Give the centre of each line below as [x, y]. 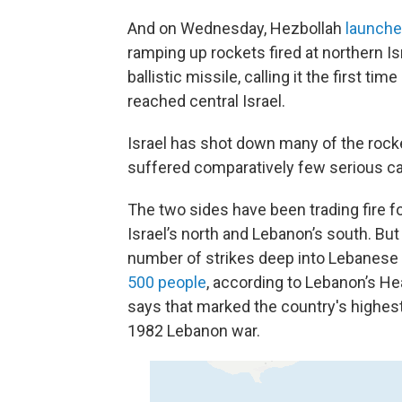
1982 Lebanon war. [194, 331]
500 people [167, 282]
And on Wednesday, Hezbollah [236, 28]
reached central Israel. [206, 101]
